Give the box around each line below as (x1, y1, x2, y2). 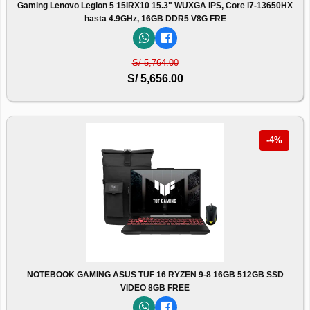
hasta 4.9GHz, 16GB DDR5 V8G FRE (84, 14, 226, 24)
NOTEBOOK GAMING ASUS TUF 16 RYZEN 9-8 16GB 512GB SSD (26, 270, 284, 280)
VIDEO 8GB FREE (120, 283, 190, 293)
